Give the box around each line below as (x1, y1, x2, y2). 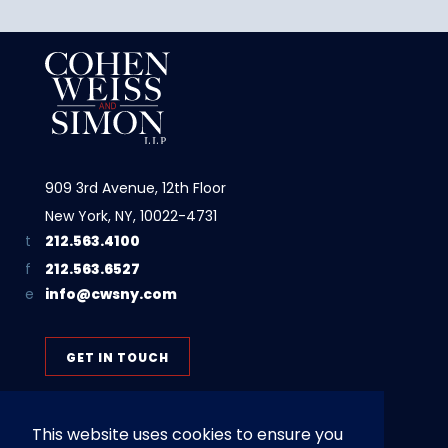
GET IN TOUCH (66, 348, 169, 366)
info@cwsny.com (45, 283, 177, 304)
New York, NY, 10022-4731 (45, 205, 217, 226)
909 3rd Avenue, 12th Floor (45, 177, 226, 198)
